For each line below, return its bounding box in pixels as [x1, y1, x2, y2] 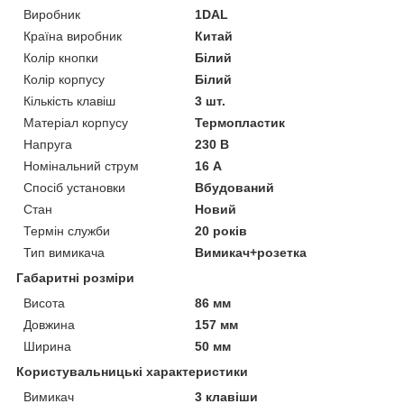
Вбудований [195, 179, 275, 195]
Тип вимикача [23, 244, 105, 260]
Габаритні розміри [16, 270, 134, 285]
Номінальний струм [23, 158, 139, 173]
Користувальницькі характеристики [16, 363, 248, 379]
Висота [23, 295, 65, 310]
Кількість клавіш [23, 93, 115, 108]
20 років [195, 223, 248, 238]
